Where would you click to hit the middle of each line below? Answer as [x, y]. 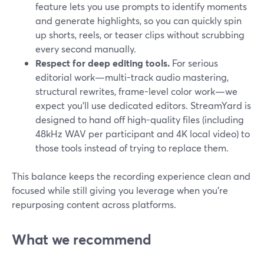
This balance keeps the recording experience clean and [131, 176]
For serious [194, 63]
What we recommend [82, 239]
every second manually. [86, 49]
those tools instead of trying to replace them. [132, 148]
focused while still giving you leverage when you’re [120, 190]
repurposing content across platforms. [94, 204]
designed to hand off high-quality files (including [140, 119]
